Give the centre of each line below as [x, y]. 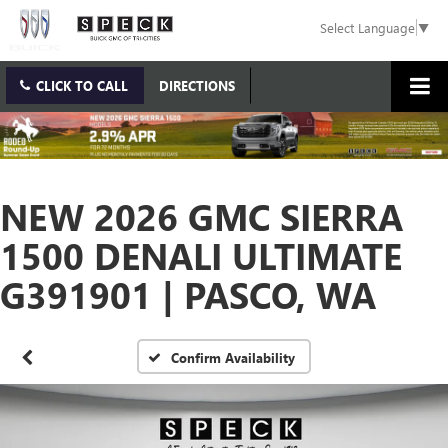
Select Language [367, 28]
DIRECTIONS [197, 86]
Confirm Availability [233, 357]
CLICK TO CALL [82, 86]
